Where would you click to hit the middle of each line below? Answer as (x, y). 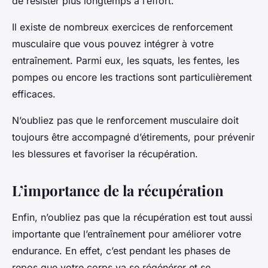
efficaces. (34, 94)
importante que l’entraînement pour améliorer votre (127, 234)
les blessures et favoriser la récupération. (105, 153)
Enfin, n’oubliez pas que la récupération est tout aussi (132, 217)
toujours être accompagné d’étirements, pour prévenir (133, 137)
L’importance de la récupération (118, 190)
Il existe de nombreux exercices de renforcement (122, 27)
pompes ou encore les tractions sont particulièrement (132, 77)
